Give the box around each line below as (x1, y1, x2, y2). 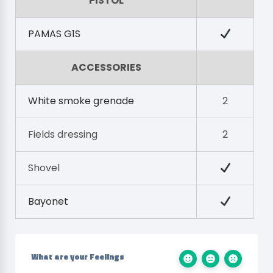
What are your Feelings (31, 250, 124, 263)
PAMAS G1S (27, 27, 80, 41)
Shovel (27, 161, 60, 175)
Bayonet (27, 194, 68, 208)
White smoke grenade (27, 94, 134, 108)
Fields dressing (27, 127, 97, 141)
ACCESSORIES (71, 60, 141, 74)
